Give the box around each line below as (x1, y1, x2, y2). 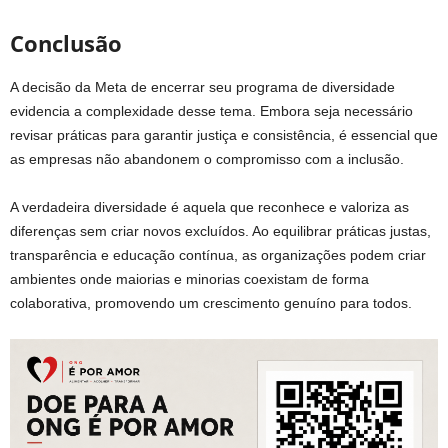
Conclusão (10, 27, 122, 58)
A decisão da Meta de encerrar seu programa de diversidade (10, 78, 395, 95)
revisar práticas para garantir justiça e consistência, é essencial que (10, 126, 438, 143)
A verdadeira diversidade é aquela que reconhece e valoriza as (10, 198, 409, 215)
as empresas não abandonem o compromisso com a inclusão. (10, 150, 404, 167)
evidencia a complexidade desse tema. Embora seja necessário (10, 102, 413, 119)
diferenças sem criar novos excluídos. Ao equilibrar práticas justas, (10, 222, 431, 239)
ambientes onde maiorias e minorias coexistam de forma (10, 270, 369, 287)
